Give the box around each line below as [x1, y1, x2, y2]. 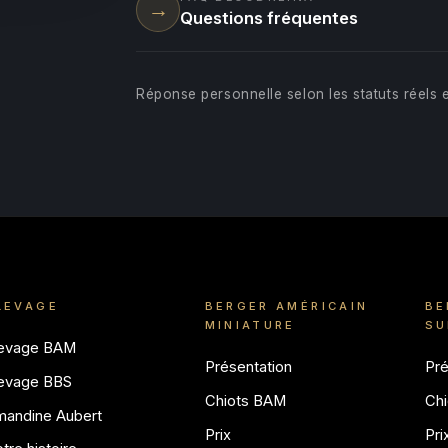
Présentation [204, 358, 292, 377]
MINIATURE [204, 318, 296, 333]
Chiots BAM [204, 391, 286, 410]
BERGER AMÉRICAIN [204, 299, 369, 314]
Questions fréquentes [180, 7, 358, 28]
